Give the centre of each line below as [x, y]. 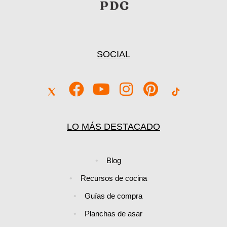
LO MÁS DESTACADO [113, 127]
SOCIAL [113, 54]
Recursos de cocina [113, 178]
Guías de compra [113, 196]
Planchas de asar [113, 214]
